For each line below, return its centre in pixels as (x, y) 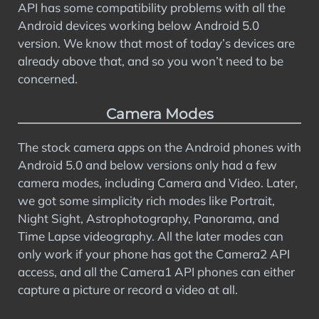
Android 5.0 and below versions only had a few (147, 165)
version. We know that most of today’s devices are (156, 43)
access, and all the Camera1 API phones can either (156, 272)
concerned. (48, 78)
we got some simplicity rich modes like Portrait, (146, 200)
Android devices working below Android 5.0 (138, 25)
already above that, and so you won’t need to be (151, 61)
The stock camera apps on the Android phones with (159, 147)
